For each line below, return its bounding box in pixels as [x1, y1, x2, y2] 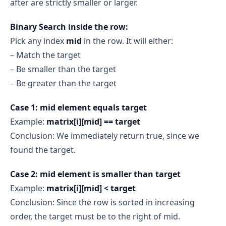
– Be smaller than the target [10, 63, 116, 75]
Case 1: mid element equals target [10, 101, 147, 113]
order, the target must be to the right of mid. [10, 210, 180, 222]
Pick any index [10, 35, 66, 46]
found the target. [10, 144, 76, 155]
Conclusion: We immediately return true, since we [10, 130, 199, 141]
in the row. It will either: [82, 35, 173, 46]
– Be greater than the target [10, 77, 117, 89]
